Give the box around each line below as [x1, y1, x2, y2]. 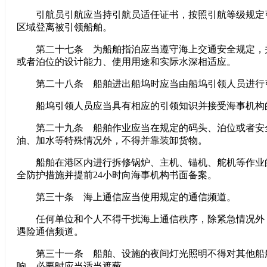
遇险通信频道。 [17, 226, 83, 237]
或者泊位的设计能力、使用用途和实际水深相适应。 [17, 57, 236, 67]
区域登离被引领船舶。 [17, 22, 112, 32]
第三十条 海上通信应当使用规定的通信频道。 [17, 192, 236, 202]
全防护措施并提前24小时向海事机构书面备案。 [17, 170, 217, 180]
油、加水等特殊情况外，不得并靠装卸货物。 [17, 135, 207, 145]
